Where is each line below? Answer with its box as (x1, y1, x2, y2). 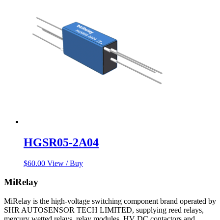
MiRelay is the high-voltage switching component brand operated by (4, 197, 216, 206)
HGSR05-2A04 (24, 136, 99, 149)
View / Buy (47, 159, 83, 167)
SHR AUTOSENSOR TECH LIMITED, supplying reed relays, (4, 206, 204, 215)
